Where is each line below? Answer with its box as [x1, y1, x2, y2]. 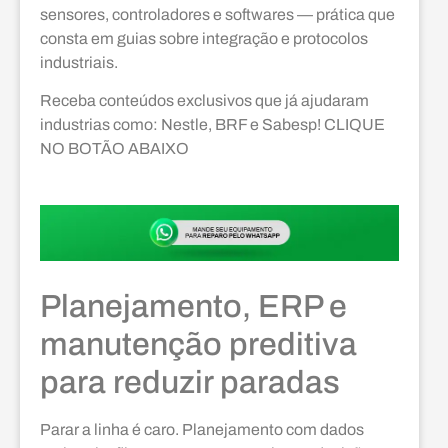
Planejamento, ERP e [40, 289, 347, 325]
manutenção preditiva [40, 327, 357, 363]
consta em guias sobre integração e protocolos [40, 29, 368, 47]
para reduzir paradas [40, 365, 340, 401]
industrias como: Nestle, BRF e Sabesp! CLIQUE [40, 116, 385, 134]
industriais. [40, 53, 118, 71]
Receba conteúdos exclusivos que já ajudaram [40, 92, 369, 110]
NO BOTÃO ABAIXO [40, 140, 189, 158]
